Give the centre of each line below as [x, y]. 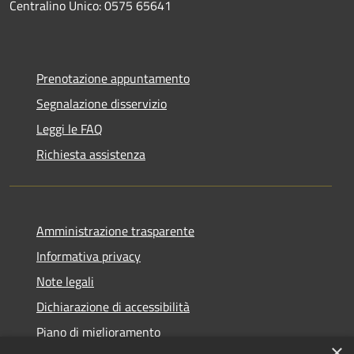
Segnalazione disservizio [102, 103]
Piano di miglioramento [98, 331]
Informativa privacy [88, 256]
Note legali [65, 281]
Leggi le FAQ [70, 128]
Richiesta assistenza [91, 154]
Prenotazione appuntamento [113, 78]
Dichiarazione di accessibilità [113, 306]
